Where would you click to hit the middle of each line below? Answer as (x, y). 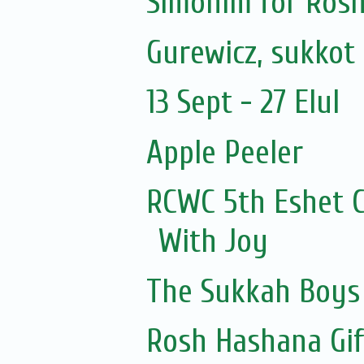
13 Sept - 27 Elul (243, 103)
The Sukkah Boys (253, 291)
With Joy (213, 242)
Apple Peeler (224, 152)
